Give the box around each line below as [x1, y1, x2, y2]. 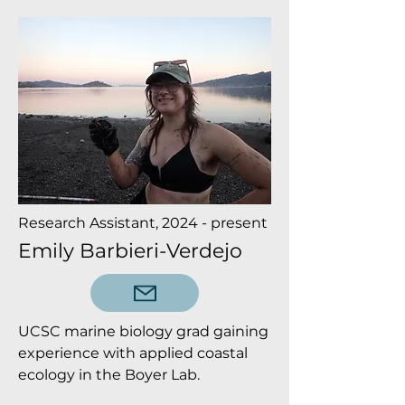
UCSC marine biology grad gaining [18, 323, 268, 340]
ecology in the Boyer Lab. [18, 366, 200, 383]
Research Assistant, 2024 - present [18, 214, 268, 231]
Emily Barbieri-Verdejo [18, 239, 242, 263]
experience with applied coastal [18, 344, 248, 362]
